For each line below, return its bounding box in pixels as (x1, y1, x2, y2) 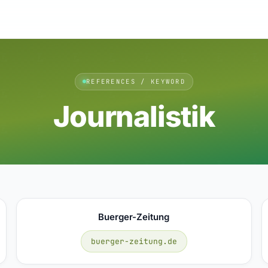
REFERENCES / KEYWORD (86, 77, 186, 86)
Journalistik (53, 98, 215, 134)
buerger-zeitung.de (90, 236, 177, 246)
